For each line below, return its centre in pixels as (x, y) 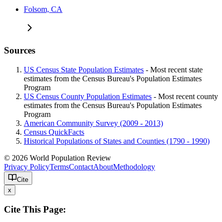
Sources (20, 50)
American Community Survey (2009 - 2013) (93, 123)
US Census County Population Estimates (88, 96)
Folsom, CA (43, 9)
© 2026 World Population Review (59, 158)
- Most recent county (185, 96)
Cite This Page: (35, 210)
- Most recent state (173, 69)
